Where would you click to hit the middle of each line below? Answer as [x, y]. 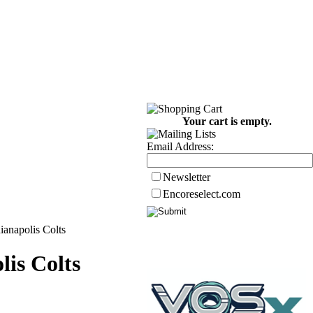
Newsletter [187, 177]
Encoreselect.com [202, 194]
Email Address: [180, 146]
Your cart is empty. [227, 121]
